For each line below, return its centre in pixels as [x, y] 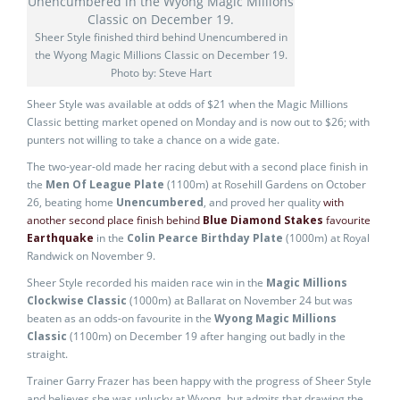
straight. [47, 354]
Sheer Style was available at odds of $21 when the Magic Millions [187, 104]
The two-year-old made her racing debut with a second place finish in [197, 167]
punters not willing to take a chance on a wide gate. [153, 140]
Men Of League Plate [105, 184]
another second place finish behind [115, 220]
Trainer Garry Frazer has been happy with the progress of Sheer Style [199, 381]
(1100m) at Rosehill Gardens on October [265, 184]
